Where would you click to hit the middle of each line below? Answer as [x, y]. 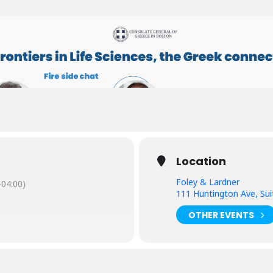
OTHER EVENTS [221, 215]
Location [201, 161]
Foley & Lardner [208, 182]
